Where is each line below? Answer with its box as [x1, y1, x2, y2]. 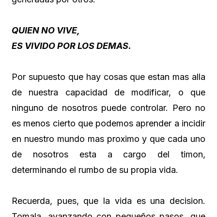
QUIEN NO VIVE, [12, 25, 80, 36]
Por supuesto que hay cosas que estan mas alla [12, 72, 205, 82]
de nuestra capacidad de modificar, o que [12, 87, 205, 98]
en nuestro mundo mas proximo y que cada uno [12, 134, 205, 144]
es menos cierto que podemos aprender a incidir [12, 118, 205, 129]
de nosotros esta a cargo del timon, [12, 149, 205, 160]
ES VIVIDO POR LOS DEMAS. [12, 41, 131, 51]
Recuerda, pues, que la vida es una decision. [12, 196, 205, 206]
